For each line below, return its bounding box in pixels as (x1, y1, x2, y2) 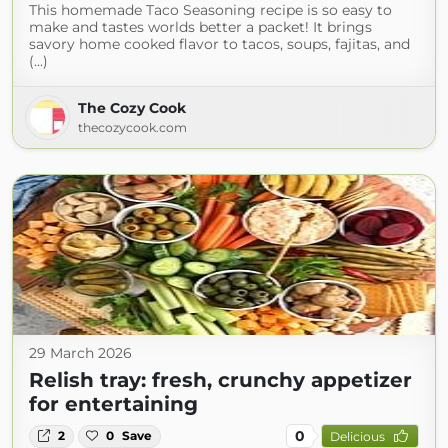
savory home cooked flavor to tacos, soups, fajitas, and (29, 35, 410, 54)
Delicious (329, 428, 385, 444)
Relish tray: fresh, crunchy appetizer (29, 368, 412, 393)
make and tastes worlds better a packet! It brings (29, 18, 372, 37)
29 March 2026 (29, 344, 132, 363)
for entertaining (29, 392, 198, 417)
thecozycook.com (78, 120, 187, 136)
